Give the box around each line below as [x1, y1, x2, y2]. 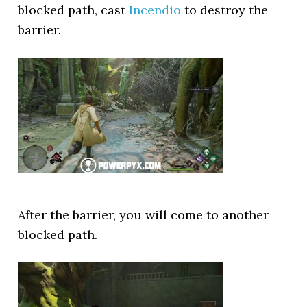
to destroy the [181, 2, 269, 18]
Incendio [129, 2, 182, 18]
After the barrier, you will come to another [18, 207, 269, 223]
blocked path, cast [18, 2, 130, 18]
